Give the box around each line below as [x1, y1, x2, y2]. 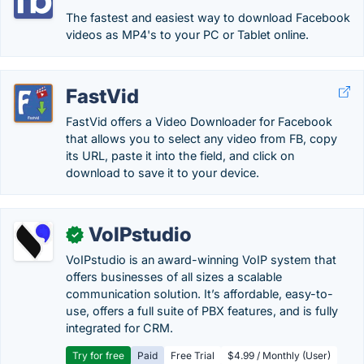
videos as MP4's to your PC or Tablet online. [66, 28, 309, 41]
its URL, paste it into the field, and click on [66, 149, 294, 162]
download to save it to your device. [66, 166, 259, 180]
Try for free [72, 349, 124, 362]
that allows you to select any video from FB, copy [66, 132, 337, 145]
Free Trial [171, 349, 214, 362]
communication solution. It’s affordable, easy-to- [66, 287, 333, 301]
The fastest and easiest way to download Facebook [66, 11, 350, 24]
